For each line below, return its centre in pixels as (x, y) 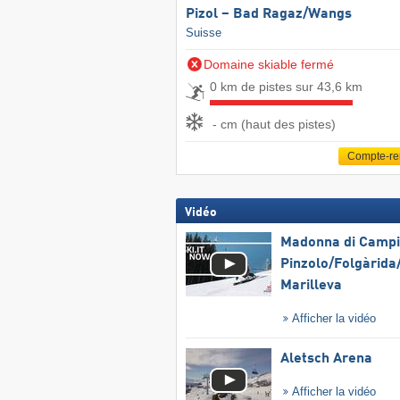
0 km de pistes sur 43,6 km (286, 87)
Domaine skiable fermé (268, 65)
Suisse (203, 33)
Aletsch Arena (326, 359)
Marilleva (311, 286)
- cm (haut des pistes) (274, 124)
